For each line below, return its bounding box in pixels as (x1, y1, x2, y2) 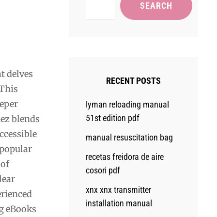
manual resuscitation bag (86, 132, 173, 142)
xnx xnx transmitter (86, 185, 152, 195)
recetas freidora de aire (86, 152, 164, 162)
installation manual (86, 198, 153, 208)
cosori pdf (86, 165, 121, 175)
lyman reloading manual (86, 99, 170, 109)
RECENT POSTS (106, 76, 161, 86)
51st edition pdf (86, 113, 140, 123)
